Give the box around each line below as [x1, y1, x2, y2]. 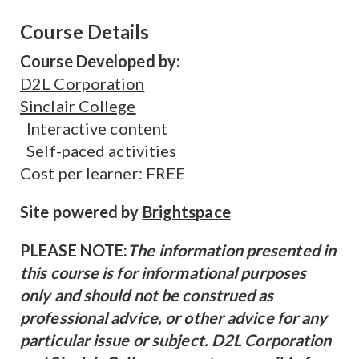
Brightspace [142, 202, 231, 221]
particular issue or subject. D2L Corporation [20, 330, 332, 349]
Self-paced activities [23, 141, 177, 160]
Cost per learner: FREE [20, 163, 186, 183]
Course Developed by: [20, 51, 180, 71]
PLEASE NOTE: [20, 240, 128, 260]
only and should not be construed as [20, 285, 274, 305]
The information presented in [127, 240, 337, 260]
